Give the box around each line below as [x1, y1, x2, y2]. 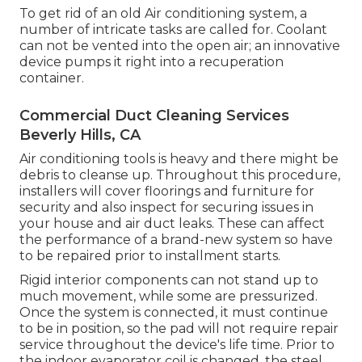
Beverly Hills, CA [19, 125, 141, 144]
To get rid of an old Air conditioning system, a [19, 5, 307, 21]
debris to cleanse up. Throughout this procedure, [19, 166, 340, 183]
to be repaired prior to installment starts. [19, 247, 280, 263]
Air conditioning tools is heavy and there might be [19, 150, 339, 166]
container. [19, 69, 84, 86]
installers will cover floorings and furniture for [19, 183, 314, 199]
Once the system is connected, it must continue [19, 304, 328, 320]
